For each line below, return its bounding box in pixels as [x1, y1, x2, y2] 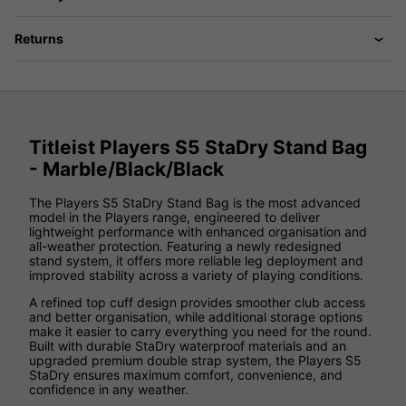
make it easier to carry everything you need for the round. [29, 324, 372, 340]
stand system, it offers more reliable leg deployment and [29, 253, 363, 269]
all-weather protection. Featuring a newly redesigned [29, 238, 342, 255]
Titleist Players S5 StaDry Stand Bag [29, 135, 367, 159]
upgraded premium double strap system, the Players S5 [29, 353, 362, 369]
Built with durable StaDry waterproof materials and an [29, 338, 346, 354]
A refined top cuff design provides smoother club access [29, 295, 365, 311]
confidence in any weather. [29, 382, 188, 398]
